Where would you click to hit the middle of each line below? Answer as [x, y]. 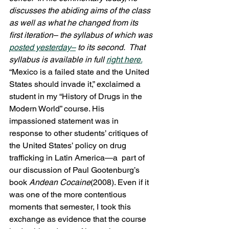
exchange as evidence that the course [79, 219]
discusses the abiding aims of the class [81, 10]
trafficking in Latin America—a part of [78, 158]
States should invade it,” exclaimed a [76, 84]
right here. [124, 60]
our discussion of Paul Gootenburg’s [75, 170]
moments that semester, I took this [71, 207]
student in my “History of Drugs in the [77, 96]
